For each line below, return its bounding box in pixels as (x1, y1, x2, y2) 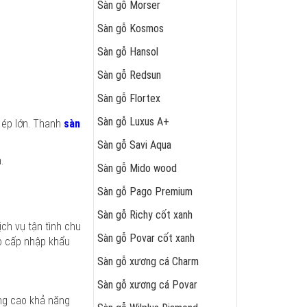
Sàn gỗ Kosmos (97, 22, 164, 35)
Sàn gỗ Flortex (97, 92, 160, 105)
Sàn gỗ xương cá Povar (97, 278, 197, 291)
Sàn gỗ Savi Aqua (97, 138, 171, 151)
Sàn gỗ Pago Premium (97, 185, 193, 198)
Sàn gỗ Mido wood (97, 162, 177, 175)
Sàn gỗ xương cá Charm (97, 255, 199, 268)
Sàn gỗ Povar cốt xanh (97, 232, 195, 245)
